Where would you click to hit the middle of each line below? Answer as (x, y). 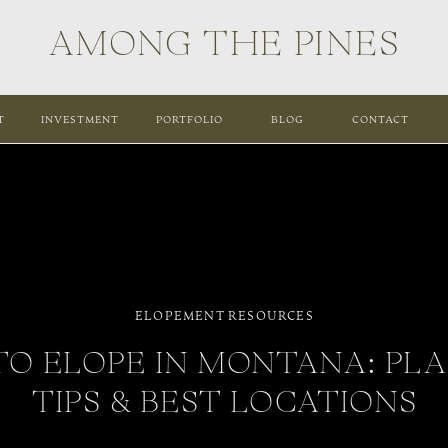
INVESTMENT (79, 119)
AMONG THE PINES (224, 46)
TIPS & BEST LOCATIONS (224, 404)
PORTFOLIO (189, 119)
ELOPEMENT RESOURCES (224, 315)
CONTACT (380, 119)
